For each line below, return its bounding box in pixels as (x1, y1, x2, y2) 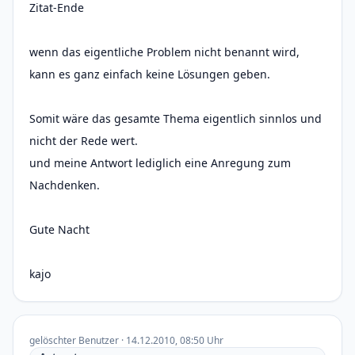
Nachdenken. (29, 177, 100, 193)
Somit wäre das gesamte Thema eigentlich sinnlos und (29, 111, 322, 126)
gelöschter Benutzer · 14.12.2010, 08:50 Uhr (29, 334, 223, 347)
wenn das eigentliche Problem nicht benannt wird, (29, 44, 300, 59)
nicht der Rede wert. (29, 133, 138, 148)
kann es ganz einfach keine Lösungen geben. (29, 67, 270, 82)
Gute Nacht (29, 222, 90, 237)
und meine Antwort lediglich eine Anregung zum (29, 155, 291, 170)
